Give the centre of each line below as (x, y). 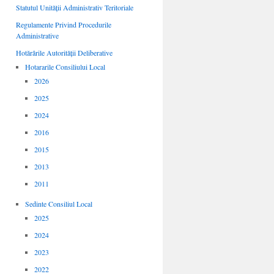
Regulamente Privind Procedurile (64, 24)
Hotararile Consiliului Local (65, 67)
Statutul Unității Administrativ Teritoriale (75, 7)
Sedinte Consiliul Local (59, 204)
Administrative (37, 35)
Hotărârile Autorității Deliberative (64, 53)
